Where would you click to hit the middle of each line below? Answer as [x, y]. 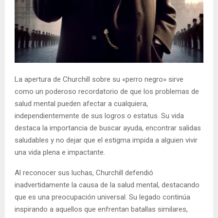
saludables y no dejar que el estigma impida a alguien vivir [106, 140]
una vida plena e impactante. [60, 152]
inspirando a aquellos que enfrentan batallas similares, [101, 209]
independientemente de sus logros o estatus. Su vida [99, 116]
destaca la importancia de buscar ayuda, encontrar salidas [108, 128]
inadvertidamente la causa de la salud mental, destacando [107, 185]
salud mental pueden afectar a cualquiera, [81, 104]
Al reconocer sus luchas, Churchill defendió [84, 173]
